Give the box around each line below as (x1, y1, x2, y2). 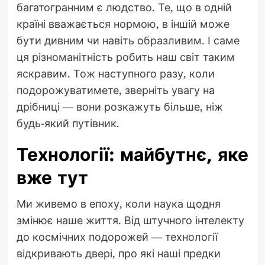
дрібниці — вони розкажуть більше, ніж (16, 99, 223, 114)
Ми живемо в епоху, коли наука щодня (16, 196, 221, 211)
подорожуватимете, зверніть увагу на (16, 82, 215, 97)
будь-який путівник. (16, 115, 119, 130)
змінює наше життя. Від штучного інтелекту (16, 212, 244, 227)
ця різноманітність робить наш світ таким (16, 49, 235, 64)
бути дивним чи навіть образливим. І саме (16, 33, 240, 47)
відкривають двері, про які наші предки (16, 245, 221, 260)
